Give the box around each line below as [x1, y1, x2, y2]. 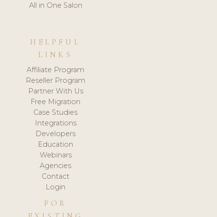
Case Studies [33, 108, 78, 117]
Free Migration [31, 97, 81, 107]
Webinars [39, 151, 72, 160]
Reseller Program [26, 76, 86, 85]
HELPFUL [30, 37, 81, 47]
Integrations [34, 119, 77, 128]
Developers [35, 129, 76, 139]
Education [38, 140, 74, 149]
